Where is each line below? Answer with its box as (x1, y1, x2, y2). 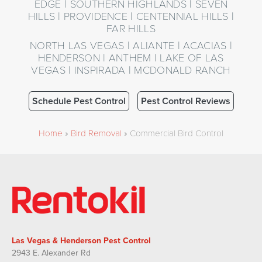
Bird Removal (71, 126, 122, 139)
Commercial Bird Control (130, 126, 223, 139)
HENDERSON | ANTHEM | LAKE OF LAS (38, 49, 224, 64)
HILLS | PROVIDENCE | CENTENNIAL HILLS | (27, 8, 235, 23)
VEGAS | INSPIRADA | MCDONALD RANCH (31, 61, 231, 77)
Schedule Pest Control (32, 94, 126, 108)
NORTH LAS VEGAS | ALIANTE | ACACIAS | (29, 37, 233, 52)
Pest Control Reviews (140, 94, 230, 108)
